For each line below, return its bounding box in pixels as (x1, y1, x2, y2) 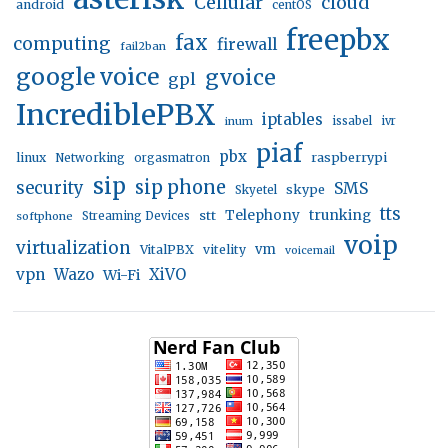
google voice (16, 61, 160, 91)
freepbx (286, 22, 391, 57)
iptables (262, 109, 324, 129)
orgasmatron (134, 150, 211, 165)
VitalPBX (140, 241, 195, 257)
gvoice (205, 63, 277, 91)
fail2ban (120, 38, 167, 53)
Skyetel (235, 182, 278, 197)
